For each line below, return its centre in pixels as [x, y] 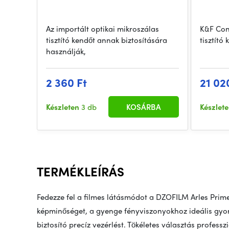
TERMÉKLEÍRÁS [81, 171]
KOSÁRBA [144, 107]
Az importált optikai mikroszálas [102, 29]
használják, [66, 51]
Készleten [64, 107]
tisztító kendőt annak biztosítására [107, 40]
